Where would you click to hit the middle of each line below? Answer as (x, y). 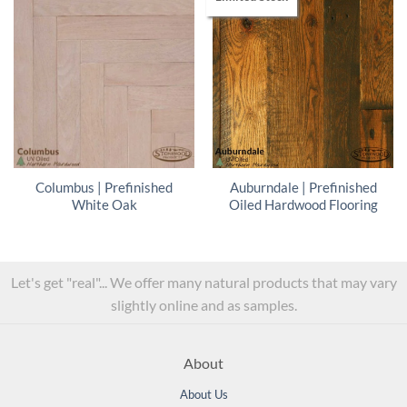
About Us (203, 395)
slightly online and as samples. (203, 305)
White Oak (104, 205)
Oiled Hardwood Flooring (303, 205)
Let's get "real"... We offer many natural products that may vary (203, 283)
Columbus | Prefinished (104, 188)
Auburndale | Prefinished (303, 188)
